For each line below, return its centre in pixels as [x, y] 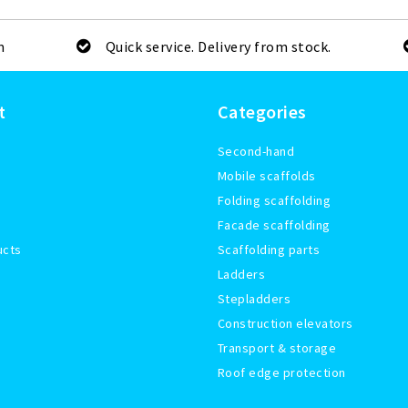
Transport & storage [277, 348]
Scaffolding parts [269, 250]
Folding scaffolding [275, 201]
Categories [262, 112]
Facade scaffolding [274, 225]
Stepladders [255, 299]
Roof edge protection [282, 373]
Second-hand [256, 152]
